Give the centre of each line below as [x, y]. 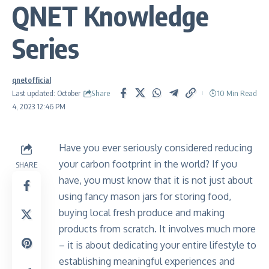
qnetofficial [32, 80]
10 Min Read [237, 93]
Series [46, 48]
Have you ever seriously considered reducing [156, 148]
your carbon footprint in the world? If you [148, 164]
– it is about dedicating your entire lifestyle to [158, 245]
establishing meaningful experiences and [147, 261]
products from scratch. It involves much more [157, 229]
